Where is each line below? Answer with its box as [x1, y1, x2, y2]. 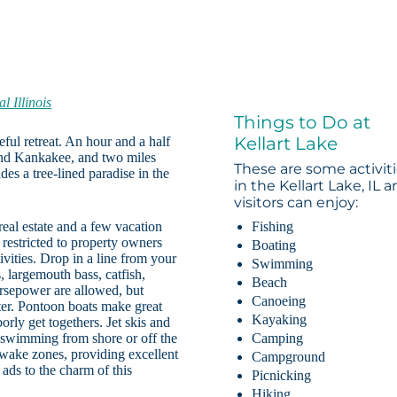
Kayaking [252, 312, 307, 328]
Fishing [252, 219, 294, 235]
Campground [252, 349, 326, 365]
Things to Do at [234, 112, 371, 134]
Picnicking [252, 368, 312, 384]
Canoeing [252, 293, 307, 309]
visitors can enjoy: [234, 194, 359, 212]
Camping [252, 331, 304, 346]
